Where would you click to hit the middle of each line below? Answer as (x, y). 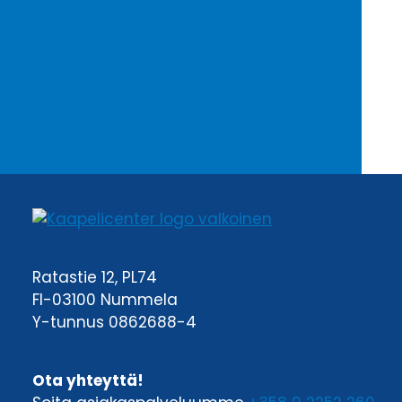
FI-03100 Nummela (105, 300)
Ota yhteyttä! (88, 381)
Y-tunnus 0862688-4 (114, 323)
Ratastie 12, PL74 (95, 278)
